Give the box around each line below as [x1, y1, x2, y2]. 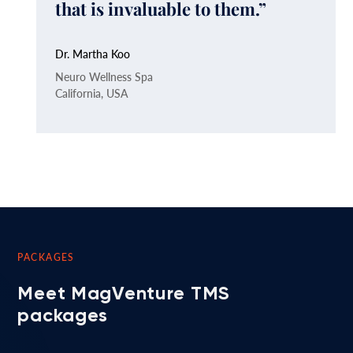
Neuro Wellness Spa [55, 68, 154, 84]
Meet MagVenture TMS [17, 281, 231, 304]
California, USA [55, 84, 129, 101]
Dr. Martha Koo [55, 45, 131, 61]
